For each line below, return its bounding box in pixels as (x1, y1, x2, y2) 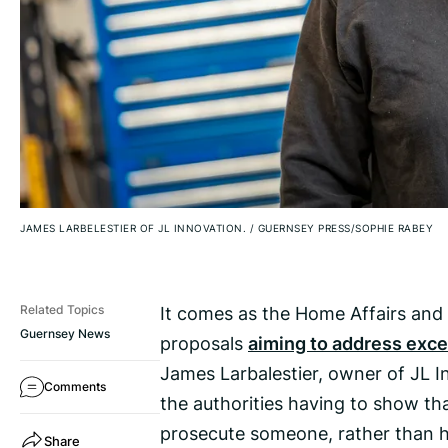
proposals (160, 330, 248, 357)
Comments (44, 378, 106, 396)
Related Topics (20, 301, 104, 319)
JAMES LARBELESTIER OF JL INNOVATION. (20, 221, 250, 236)
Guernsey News (20, 325, 110, 343)
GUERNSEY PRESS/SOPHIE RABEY (254, 221, 433, 236)
